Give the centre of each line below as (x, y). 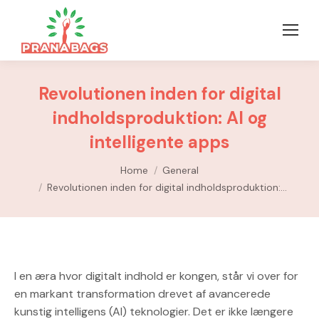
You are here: (48, 163)
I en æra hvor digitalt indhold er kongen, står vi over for (156, 276)
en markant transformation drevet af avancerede (142, 293)
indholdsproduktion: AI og (159, 117)
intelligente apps (159, 142)
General (181, 170)
